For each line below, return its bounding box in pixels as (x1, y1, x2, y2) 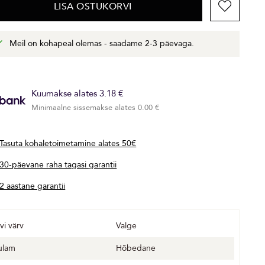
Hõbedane (116, 242, 156, 254)
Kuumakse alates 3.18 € (31, 87, 124, 99)
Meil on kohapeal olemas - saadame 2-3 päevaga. (9, 37, 195, 49)
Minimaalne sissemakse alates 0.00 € (31, 102, 160, 113)
